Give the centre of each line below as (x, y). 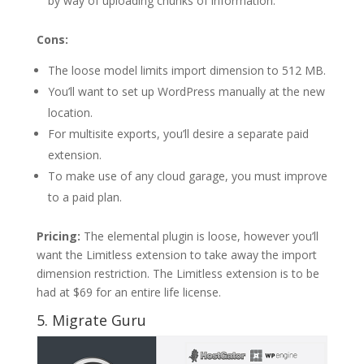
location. (70, 113)
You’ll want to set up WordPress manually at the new (186, 92)
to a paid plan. (84, 197)
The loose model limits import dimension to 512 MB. (186, 71)
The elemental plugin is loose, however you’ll (199, 236)
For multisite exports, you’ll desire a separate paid (178, 134)
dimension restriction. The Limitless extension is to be (178, 274)
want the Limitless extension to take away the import (176, 255)
